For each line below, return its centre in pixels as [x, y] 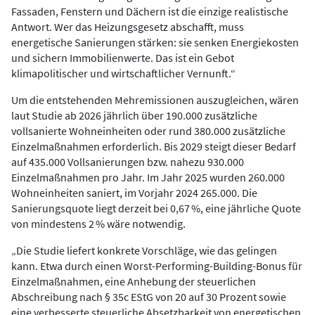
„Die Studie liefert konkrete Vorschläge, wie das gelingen [144, 250]
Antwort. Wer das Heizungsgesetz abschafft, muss [128, 27]
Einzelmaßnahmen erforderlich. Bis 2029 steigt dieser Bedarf [154, 146]
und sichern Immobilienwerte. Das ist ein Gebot [123, 58]
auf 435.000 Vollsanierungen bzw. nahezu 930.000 [128, 162]
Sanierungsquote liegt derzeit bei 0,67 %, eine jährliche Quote [156, 208]
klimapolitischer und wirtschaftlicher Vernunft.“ [123, 73]
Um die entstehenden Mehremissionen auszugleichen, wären [155, 100]
